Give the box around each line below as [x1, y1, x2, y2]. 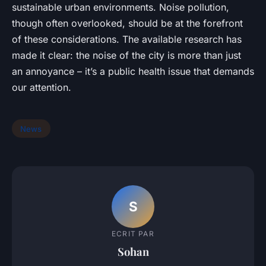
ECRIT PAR [112, 229, 154, 239]
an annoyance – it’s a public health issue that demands [12, 65, 254, 77]
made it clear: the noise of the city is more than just [12, 49, 241, 61]
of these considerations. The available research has [12, 33, 242, 45]
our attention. [12, 81, 71, 93]
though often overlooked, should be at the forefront [12, 17, 243, 29]
